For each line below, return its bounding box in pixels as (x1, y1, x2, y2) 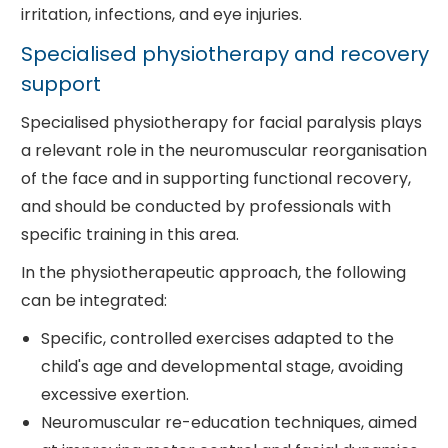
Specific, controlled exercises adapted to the (40, 326, 394, 350)
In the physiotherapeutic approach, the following (20, 260, 406, 284)
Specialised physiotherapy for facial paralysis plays (20, 110, 422, 134)
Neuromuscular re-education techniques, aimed (40, 410, 417, 434)
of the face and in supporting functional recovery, (20, 166, 411, 190)
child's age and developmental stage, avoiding (40, 354, 403, 378)
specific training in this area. (20, 222, 239, 246)
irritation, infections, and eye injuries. (20, 2, 302, 26)
